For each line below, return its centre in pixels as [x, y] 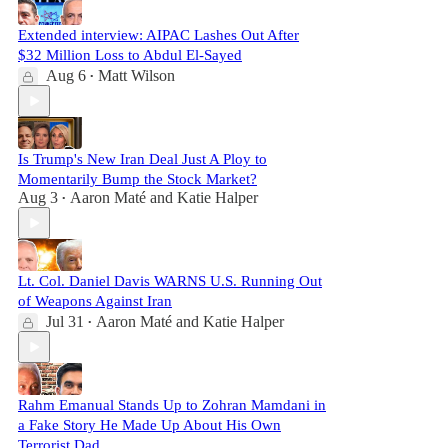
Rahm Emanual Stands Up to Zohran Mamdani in [172, 405]
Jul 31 [65, 321]
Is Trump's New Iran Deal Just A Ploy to [142, 159]
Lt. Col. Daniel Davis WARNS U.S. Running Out [170, 281]
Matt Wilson [136, 75]
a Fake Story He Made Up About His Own [149, 425]
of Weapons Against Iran [95, 301]
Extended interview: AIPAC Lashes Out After [158, 35]
